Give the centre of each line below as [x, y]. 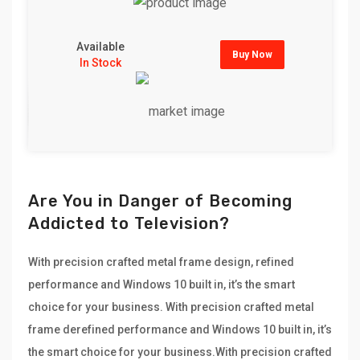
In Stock [100, 62]
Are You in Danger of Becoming [160, 201]
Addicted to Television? [129, 224]
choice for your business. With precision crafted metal [171, 307]
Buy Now [252, 54]
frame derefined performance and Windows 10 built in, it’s [180, 330]
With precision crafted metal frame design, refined [161, 262]
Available [100, 46]
